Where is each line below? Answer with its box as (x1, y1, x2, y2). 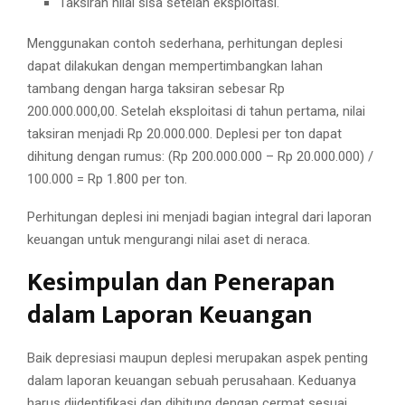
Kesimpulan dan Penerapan (27, 261, 335, 305)
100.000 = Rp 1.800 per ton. (27, 171, 187, 188)
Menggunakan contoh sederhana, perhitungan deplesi (27, 35, 343, 52)
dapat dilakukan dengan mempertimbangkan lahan (27, 58, 323, 75)
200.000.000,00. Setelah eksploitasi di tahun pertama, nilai (27, 103, 365, 120)
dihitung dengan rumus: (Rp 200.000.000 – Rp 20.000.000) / (27, 148, 373, 165)
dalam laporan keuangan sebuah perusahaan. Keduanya (27, 372, 356, 390)
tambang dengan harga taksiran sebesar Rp (27, 80, 285, 98)
